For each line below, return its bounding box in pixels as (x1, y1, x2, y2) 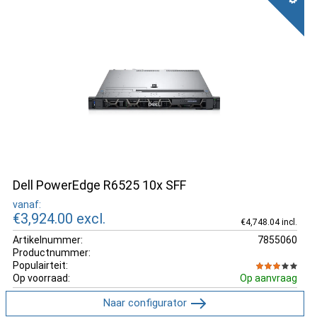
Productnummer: (13, 246, 91, 258)
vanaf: (13, 198, 41, 210)
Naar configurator (103, 296, 188, 309)
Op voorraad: (13, 272, 70, 284)
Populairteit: (13, 259, 68, 271)
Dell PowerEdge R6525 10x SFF (13, 178, 186, 192)
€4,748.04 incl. (240, 217, 297, 227)
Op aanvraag (239, 272, 297, 284)
